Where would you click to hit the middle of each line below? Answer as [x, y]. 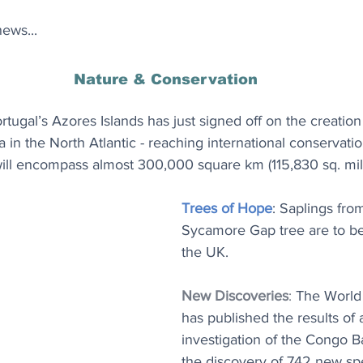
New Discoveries [235, 296]
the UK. [205, 252]
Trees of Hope [227, 208]
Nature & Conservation [165, 79]
